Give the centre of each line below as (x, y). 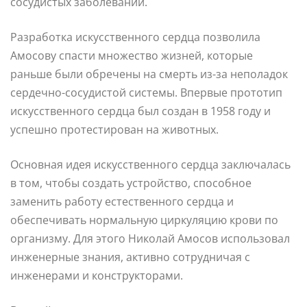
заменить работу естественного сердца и (122, 201)
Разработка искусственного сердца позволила (135, 37)
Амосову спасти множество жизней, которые (132, 55)
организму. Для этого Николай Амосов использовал (150, 238)
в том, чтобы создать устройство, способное (131, 183)
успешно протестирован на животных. (114, 129)
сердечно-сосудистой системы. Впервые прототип (146, 92)
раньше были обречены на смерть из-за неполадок (149, 74)
